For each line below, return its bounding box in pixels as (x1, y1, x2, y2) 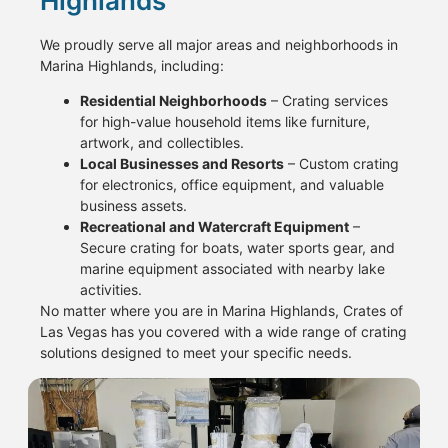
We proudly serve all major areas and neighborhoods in (40, 35, 398, 53)
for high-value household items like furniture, (80, 113, 370, 131)
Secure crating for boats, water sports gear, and (80, 239, 395, 257)
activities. (80, 281, 142, 299)
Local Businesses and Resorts (80, 155, 284, 173)
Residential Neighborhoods (80, 92, 267, 110)
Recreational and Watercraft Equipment (80, 218, 349, 236)
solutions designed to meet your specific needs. (40, 344, 352, 362)
